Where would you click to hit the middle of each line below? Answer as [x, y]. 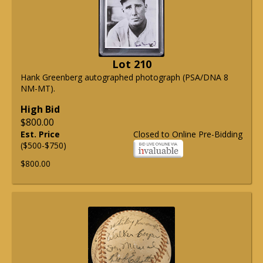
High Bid [40, 109]
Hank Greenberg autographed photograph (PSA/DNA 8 [124, 77]
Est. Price [40, 134]
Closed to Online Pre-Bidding [188, 134]
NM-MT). [38, 89]
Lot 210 [131, 64]
